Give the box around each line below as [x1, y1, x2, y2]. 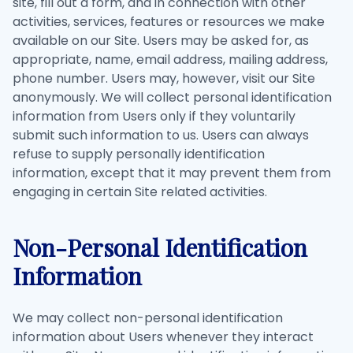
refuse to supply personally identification [13, 145, 265, 163]
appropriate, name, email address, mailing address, [13, 50, 328, 69]
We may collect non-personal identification [13, 309, 283, 327]
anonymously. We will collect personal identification [13, 88, 332, 106]
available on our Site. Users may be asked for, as [13, 32, 309, 50]
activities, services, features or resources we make [13, 13, 325, 31]
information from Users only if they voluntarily [13, 107, 295, 125]
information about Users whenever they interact [13, 328, 314, 346]
